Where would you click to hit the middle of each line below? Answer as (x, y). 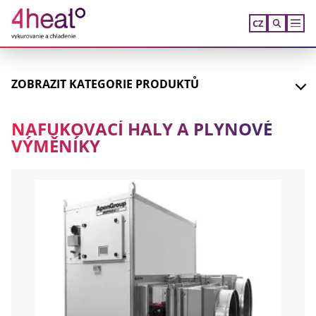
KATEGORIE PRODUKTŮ (134, 84)
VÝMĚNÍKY (55, 146)
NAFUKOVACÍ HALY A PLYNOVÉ (141, 129)
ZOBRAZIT (40, 84)
